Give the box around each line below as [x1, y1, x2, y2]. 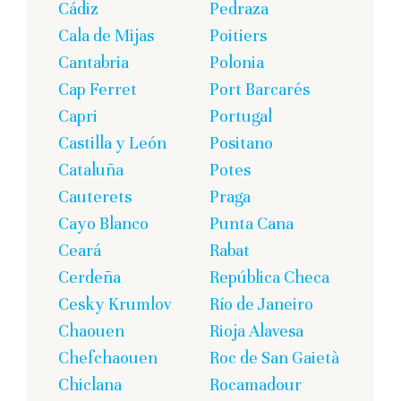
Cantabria [58, 52, 129, 73]
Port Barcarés [209, 79, 310, 100]
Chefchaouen [58, 347, 158, 369]
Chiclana [58, 374, 122, 396]
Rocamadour [209, 374, 302, 396]
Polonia [209, 52, 264, 73]
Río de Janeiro [209, 294, 313, 315]
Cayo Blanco [58, 213, 149, 235]
